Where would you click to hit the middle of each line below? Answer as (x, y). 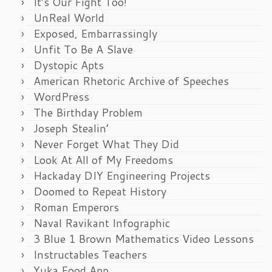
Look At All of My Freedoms (103, 159)
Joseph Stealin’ (71, 128)
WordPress (61, 96)
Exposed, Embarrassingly (95, 33)
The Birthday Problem (88, 112)
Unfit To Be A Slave (83, 49)
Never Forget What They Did (106, 144)
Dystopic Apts (69, 65)
